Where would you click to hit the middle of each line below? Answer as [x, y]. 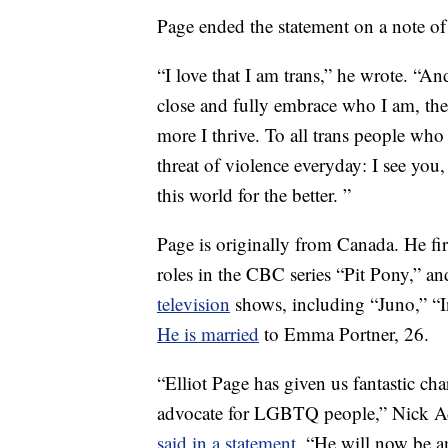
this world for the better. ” [254, 195]
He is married [208, 334]
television [193, 304]
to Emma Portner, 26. [344, 334]
